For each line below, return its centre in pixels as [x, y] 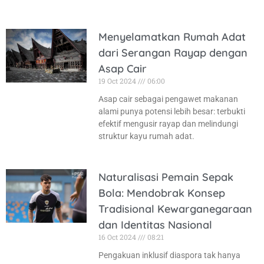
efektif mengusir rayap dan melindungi [168, 123]
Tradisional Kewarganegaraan [175, 209]
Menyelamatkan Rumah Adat [172, 37]
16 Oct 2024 [118, 237]
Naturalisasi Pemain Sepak [166, 177]
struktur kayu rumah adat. [146, 136]
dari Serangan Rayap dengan [173, 52]
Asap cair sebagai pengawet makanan [168, 99]
